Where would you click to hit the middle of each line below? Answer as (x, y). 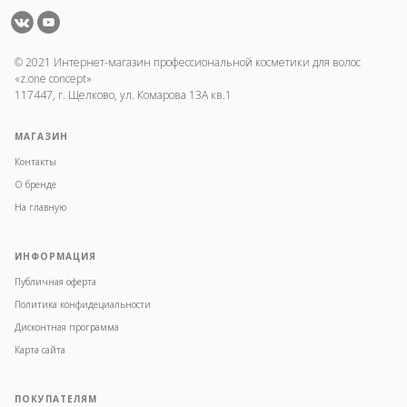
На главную (40, 207)
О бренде (35, 184)
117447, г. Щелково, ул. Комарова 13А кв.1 (123, 94)
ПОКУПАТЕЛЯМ (56, 398)
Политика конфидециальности (83, 304)
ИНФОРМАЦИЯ (55, 256)
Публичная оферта (55, 281)
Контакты (35, 161)
